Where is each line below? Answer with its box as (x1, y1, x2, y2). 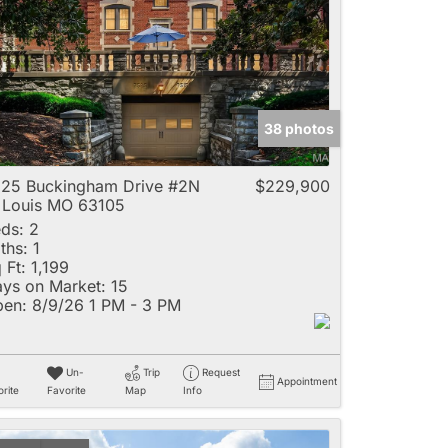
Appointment (277, 375, 337, 387)
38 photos (264, 120, 334, 137)
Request (201, 366, 240, 378)
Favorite (46, 384, 86, 397)
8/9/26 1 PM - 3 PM (27, 295, 181, 315)
